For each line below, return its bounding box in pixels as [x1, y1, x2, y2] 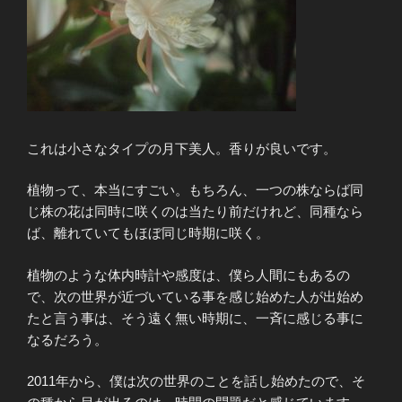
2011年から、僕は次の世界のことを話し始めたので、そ [27, 373, 365, 389]
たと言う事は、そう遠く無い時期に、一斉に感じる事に [27, 310, 363, 326]
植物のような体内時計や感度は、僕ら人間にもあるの [27, 267, 350, 283]
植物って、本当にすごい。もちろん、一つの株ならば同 [27, 182, 363, 198]
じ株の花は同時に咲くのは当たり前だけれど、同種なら [27, 204, 363, 220]
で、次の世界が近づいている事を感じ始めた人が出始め [27, 288, 363, 304]
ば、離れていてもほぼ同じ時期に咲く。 [27, 225, 269, 241]
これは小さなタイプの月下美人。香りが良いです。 [27, 140, 336, 156]
